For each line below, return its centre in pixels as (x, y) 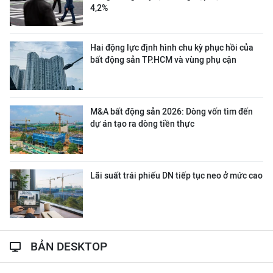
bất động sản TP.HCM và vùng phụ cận (163, 60)
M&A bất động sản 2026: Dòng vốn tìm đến (172, 112)
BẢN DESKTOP (69, 246)
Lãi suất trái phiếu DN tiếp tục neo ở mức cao (176, 176)
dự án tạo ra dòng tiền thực (142, 124)
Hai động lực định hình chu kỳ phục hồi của (172, 48)
